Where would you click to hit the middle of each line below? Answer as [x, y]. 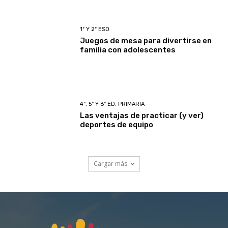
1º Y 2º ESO [95, 30]
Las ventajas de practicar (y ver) [142, 115]
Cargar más [110, 164]
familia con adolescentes [128, 50]
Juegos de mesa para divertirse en [146, 41]
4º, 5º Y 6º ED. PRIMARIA [112, 104]
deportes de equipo [117, 124]
